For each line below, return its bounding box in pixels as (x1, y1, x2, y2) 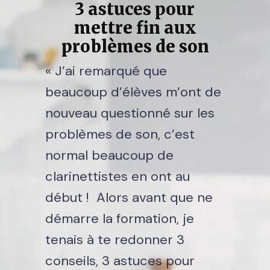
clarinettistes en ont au (45, 168, 190, 185)
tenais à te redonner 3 (45, 231, 184, 248)
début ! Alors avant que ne (45, 189, 213, 206)
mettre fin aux (74, 17, 196, 38)
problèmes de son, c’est (45, 125, 195, 143)
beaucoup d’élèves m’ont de (45, 83, 221, 101)
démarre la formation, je (45, 210, 194, 227)
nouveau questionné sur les (45, 104, 215, 122)
